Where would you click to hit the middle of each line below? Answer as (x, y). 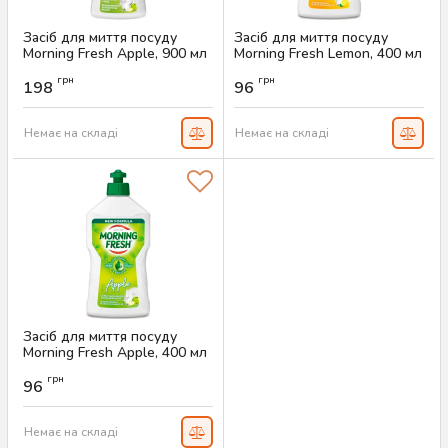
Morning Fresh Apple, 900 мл (115, 53)
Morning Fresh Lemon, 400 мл (328, 53)
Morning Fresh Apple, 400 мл (115, 352)
